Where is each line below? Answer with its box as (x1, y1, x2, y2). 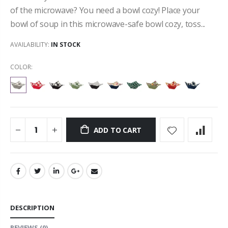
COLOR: (10, 63, 33, 72)
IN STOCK (51, 40, 80, 49)
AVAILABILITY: (10, 40, 51, 49)
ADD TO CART (93, 125, 142, 135)
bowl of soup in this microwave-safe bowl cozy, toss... (10, 18, 206, 30)
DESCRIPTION (10, 203, 54, 212)
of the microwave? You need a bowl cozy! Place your (10, 5, 201, 16)
